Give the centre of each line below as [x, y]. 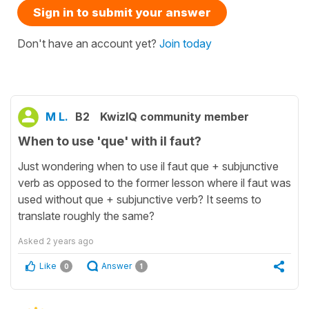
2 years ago [70, 241]
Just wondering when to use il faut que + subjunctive [148, 167]
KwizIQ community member [175, 116]
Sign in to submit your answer [122, 12]
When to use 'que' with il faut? [110, 141]
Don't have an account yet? [88, 43]
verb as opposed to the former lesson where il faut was [154, 183]
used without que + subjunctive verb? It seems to [140, 200]
